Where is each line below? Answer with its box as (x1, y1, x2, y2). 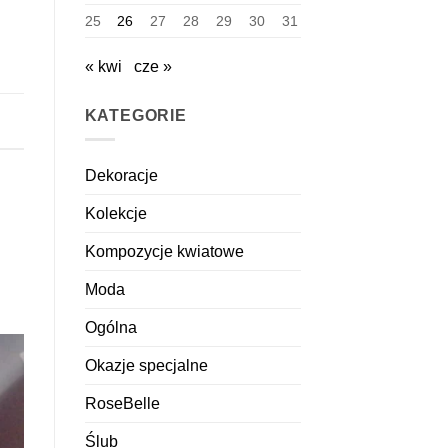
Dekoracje (84, 167, 158, 185)
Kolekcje (84, 205, 147, 223)
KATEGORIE (84, 106, 187, 124)
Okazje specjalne (84, 357, 208, 375)
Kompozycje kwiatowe (84, 243, 244, 261)
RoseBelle (84, 395, 160, 413)
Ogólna (84, 319, 137, 337)
